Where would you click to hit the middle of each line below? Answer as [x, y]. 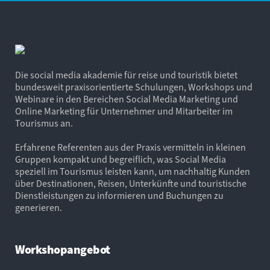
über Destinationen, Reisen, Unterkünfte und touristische [131, 184]
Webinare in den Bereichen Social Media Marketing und [127, 99]
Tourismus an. [44, 123]
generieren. [39, 208]
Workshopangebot [63, 250]
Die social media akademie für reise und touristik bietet [126, 75]
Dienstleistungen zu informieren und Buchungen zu [119, 196]
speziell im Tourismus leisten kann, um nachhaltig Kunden [133, 171]
